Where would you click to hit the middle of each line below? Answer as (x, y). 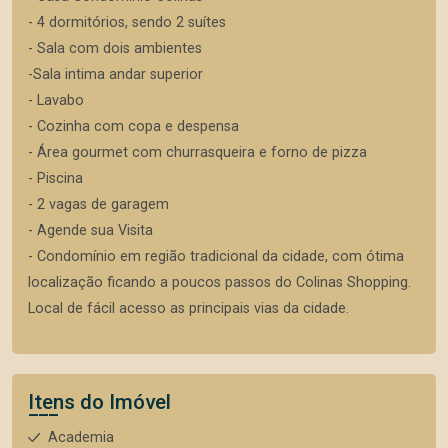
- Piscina (55, 178)
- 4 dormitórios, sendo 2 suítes (127, 22)
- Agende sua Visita (90, 230)
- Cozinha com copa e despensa (133, 126)
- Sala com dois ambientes (115, 48)
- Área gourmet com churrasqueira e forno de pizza (197, 152)
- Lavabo (56, 100)
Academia (81, 437)
